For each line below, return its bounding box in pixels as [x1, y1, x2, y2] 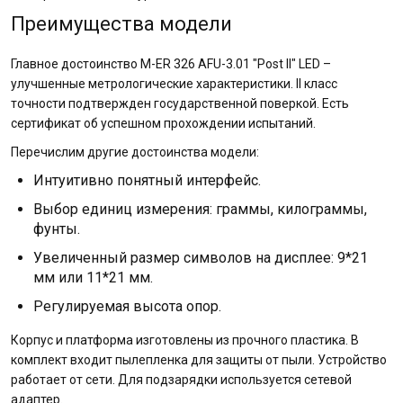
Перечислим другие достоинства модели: [11, 145, 259, 159]
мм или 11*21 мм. [33, 269, 153, 286]
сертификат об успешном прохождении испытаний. [11, 116, 316, 130]
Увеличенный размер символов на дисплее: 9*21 [33, 249, 368, 266]
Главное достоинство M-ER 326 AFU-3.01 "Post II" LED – [11, 57, 331, 71]
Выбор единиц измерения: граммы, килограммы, [33, 201, 367, 218]
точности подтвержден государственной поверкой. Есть [11, 96, 349, 111]
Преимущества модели [11, 13, 232, 35]
